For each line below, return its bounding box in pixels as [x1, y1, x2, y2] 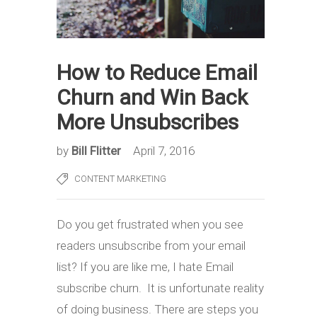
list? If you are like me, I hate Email [57, 259, 234, 274]
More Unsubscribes [57, 109, 238, 134]
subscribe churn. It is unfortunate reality [57, 280, 264, 295]
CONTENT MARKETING [74, 173, 166, 184]
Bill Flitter [71, 143, 124, 158]
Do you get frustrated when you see [57, 217, 243, 231]
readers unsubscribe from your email [57, 238, 246, 253]
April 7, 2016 [133, 143, 195, 158]
